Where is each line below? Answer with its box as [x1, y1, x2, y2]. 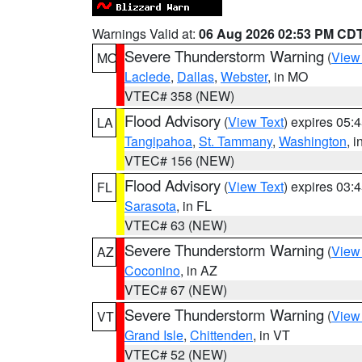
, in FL [176, 196, 212, 215]
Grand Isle [124, 326, 183, 344]
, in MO [267, 67, 308, 86]
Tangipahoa [124, 132, 192, 150]
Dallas [177, 67, 214, 86]
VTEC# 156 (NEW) [124, 151, 234, 170]
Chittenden [190, 326, 253, 344]
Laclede [124, 67, 170, 86]
